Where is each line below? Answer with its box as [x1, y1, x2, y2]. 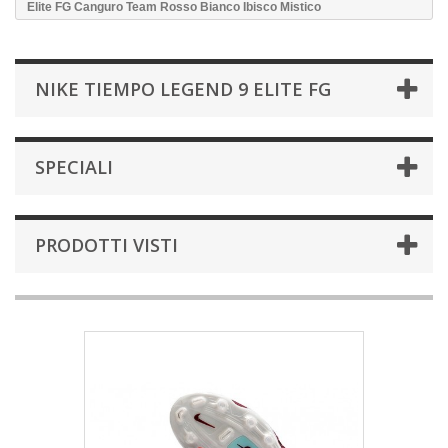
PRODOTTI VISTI [35, 233, 178, 257]
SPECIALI [35, 155, 113, 179]
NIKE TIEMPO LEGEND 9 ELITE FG [35, 77, 331, 101]
